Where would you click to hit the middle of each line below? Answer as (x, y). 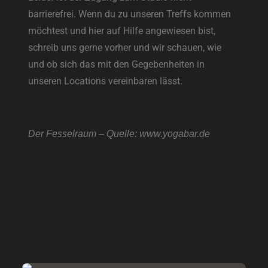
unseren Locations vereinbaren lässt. (106, 81)
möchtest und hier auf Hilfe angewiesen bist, (122, 31)
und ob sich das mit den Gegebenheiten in (117, 64)
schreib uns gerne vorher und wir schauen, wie (125, 47)
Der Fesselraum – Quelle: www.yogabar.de (119, 133)
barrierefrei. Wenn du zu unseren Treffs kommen (130, 14)
